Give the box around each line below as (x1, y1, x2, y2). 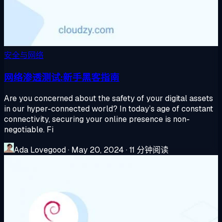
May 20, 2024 (71, 144, 124, 155)
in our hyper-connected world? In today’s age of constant (4, 103, 213, 114)
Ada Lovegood (14, 144, 66, 155)
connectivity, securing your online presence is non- (4, 113, 190, 124)
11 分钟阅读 (129, 144, 168, 155)
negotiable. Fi (4, 124, 54, 135)
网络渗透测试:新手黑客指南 (4, 71, 119, 84)
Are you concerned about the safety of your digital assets (4, 93, 213, 104)
